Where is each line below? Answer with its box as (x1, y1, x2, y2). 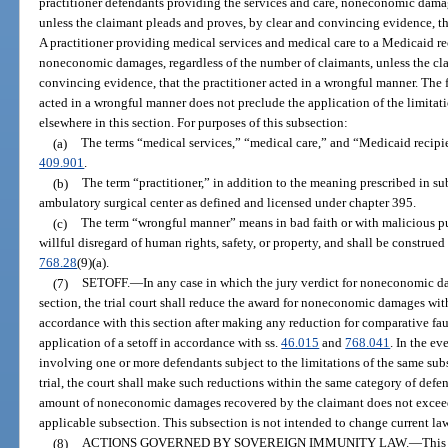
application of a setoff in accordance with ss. (39, 335, 282, 351)
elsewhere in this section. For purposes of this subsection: (39, 115, 349, 131)
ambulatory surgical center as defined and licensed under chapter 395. (39, 195, 417, 211)
